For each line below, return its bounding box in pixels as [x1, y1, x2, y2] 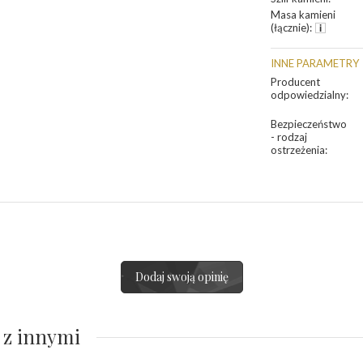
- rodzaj [271, 130, 307, 144]
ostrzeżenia [271, 143, 325, 157]
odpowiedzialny [271, 88, 346, 102]
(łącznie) [271, 21, 310, 35]
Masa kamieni [271, 8, 335, 22]
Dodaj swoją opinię [135, 269, 228, 285]
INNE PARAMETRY [271, 57, 359, 70]
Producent [271, 75, 320, 89]
